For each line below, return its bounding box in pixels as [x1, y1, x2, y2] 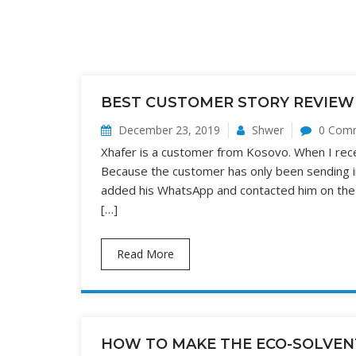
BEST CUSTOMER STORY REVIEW [101, 94, 354, 111]
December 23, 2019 [115, 122, 220, 137]
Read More [117, 246, 174, 261]
